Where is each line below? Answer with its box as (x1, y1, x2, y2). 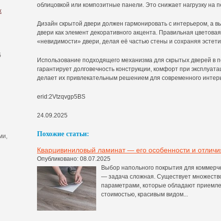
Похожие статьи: (37, 130, 89, 138)
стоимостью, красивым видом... (101, 190, 188, 198)
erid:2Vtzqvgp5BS (37, 93, 85, 100)
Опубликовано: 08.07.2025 (37, 155, 110, 162)
